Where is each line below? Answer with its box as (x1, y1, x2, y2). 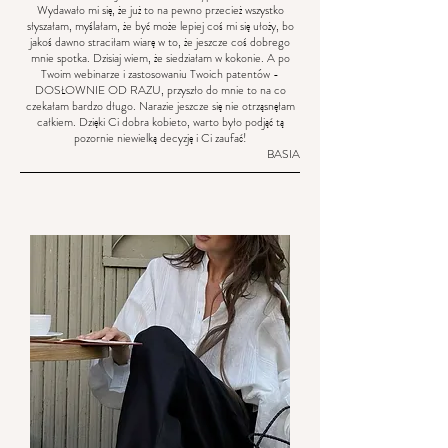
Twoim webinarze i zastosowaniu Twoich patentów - (41, 65, 279, 83)
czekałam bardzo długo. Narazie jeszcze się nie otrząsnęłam (25, 97, 295, 115)
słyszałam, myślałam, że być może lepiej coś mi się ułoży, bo (26, 17, 294, 35)
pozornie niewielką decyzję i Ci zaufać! (73, 129, 247, 147)
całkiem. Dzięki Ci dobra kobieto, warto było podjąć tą (36, 113, 284, 131)
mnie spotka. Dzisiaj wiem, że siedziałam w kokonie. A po (30, 49, 290, 67)
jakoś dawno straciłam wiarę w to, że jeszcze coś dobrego (30, 33, 290, 51)
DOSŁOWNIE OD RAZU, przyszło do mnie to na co (34, 81, 286, 99)
